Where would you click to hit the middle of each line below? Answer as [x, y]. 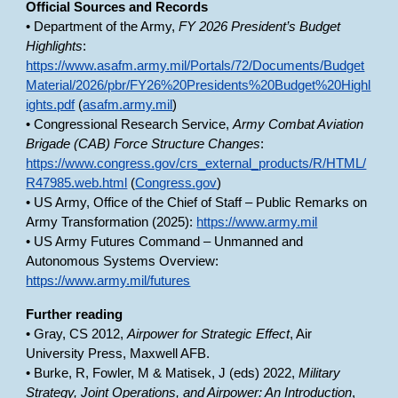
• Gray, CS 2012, [77, 334]
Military [320, 373]
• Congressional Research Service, [130, 124]
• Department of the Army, [103, 27]
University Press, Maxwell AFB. [118, 354]
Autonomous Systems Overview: [123, 261]
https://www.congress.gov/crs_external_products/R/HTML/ [196, 163]
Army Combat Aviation [298, 124]
